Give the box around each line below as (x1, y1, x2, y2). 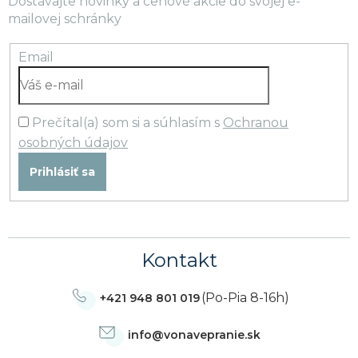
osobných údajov (18, 134, 128, 150)
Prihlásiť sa (30, 164, 95, 179)
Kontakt (141, 248, 217, 272)
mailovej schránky (8, 11, 121, 27)
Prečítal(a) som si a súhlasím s (32, 114, 223, 130)
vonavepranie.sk (164, 327, 261, 342)
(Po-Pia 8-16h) (201, 289, 289, 305)
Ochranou (223, 114, 288, 130)
